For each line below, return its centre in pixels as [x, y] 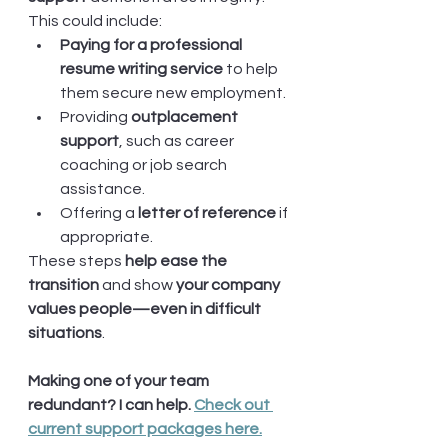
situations [65, 333]
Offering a [99, 213]
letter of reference [207, 213]
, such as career [178, 141]
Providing [95, 117]
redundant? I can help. [111, 405]
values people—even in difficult [146, 309]
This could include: [95, 21]
